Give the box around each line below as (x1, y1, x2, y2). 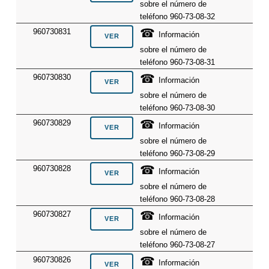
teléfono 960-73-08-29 (140, 148, 216, 158)
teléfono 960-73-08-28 (140, 194, 216, 204)
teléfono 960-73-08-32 (140, 11, 216, 21)
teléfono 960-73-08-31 (140, 57, 216, 67)
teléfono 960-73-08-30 (140, 103, 216, 112)
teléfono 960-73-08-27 (140, 240, 216, 249)
